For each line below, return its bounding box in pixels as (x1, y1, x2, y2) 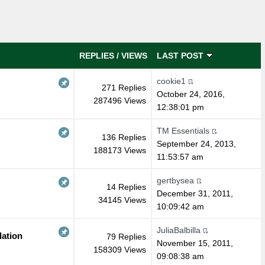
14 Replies (106, 182, 146, 192)
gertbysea (156, 175, 194, 185)
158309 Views (93, 244, 146, 254)
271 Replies (101, 82, 146, 92)
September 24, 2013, (156, 138, 236, 148)
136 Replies (101, 132, 146, 142)
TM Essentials (156, 125, 209, 135)
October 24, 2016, (156, 89, 225, 99)
